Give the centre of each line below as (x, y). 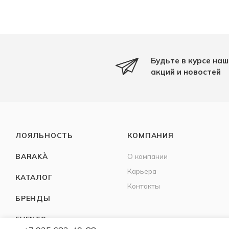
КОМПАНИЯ (151, 135)
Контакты (144, 186)
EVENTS (31, 219)
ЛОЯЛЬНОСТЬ (44, 135)
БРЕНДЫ (33, 198)
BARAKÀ (32, 156)
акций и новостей (186, 72)
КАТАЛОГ (34, 177)
